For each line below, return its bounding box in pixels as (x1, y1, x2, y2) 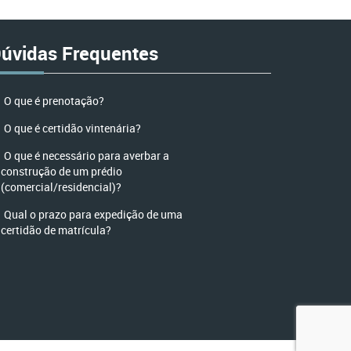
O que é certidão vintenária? (4, 121, 141, 136)
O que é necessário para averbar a (4, 148, 169, 163)
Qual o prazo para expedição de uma (4, 207, 183, 222)
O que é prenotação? (4, 93, 104, 108)
